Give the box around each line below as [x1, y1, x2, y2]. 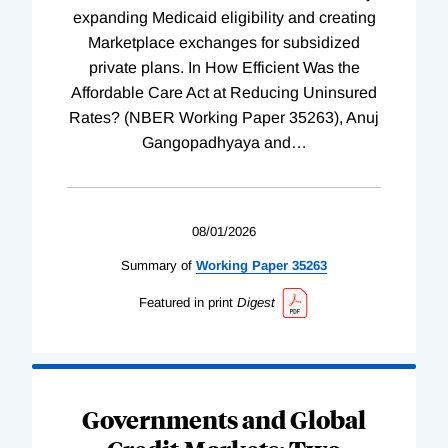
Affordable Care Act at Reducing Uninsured [71, 84, 377, 102]
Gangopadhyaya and [141, 134, 291, 152]
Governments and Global [82, 402, 366, 435]
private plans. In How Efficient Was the [88, 59, 360, 77]
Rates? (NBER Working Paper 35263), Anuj [69, 109, 379, 127]
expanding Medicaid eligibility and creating [72, 9, 376, 27]
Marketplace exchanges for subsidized [88, 34, 360, 52]
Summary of [121, 258, 192, 274]
